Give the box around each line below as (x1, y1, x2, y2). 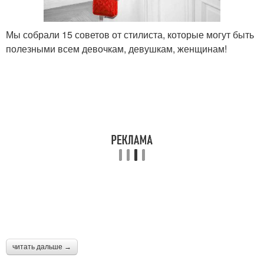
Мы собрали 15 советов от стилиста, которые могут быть (6, 28, 254, 42)
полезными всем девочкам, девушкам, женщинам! (6, 42, 227, 56)
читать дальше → (12, 243, 71, 252)
